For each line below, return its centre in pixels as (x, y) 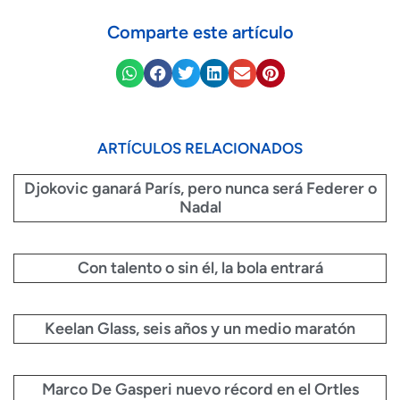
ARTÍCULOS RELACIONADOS (200, 148)
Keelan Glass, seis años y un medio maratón (200, 328)
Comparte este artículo (200, 32)
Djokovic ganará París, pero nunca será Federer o (200, 188)
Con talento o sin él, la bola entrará (200, 267)
